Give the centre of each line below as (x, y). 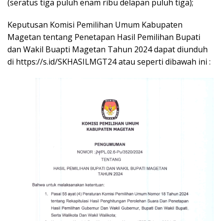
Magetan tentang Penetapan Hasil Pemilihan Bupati (104, 37)
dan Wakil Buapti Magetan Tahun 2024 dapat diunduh (108, 49)
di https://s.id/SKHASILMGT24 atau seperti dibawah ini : (109, 61)
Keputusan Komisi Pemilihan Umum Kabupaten (95, 24)
